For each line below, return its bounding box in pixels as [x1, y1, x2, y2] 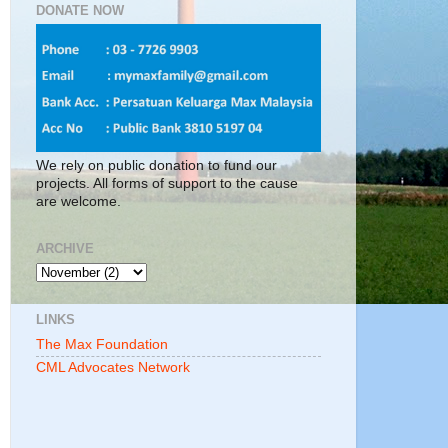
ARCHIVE [36, 241, 94, 257]
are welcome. [36, 194, 121, 210]
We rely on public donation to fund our [36, 158, 277, 174]
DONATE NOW [36, 2, 124, 18]
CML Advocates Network [36, 360, 190, 376]
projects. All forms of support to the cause [36, 176, 298, 192]
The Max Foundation [36, 336, 168, 352]
